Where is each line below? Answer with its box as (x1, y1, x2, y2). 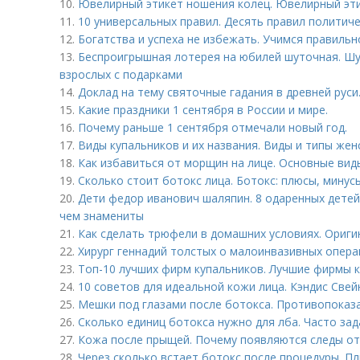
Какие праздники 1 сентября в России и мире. (78, 102, 328, 117)
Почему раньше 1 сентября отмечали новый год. (78, 120, 347, 135)
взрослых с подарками (59, 67, 182, 82)
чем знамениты (59, 208, 144, 223)
